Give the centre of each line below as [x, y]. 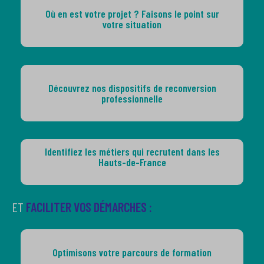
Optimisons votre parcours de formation [132, 253]
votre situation [132, 24]
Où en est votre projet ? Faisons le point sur [132, 14]
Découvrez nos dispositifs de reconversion [132, 88]
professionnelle [132, 99]
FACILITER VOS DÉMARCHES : [88, 207]
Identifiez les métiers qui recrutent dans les [132, 152]
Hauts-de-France [132, 162]
